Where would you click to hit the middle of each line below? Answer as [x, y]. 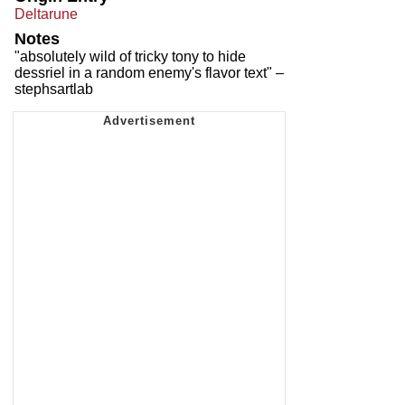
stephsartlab [54, 89]
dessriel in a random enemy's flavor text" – [149, 72]
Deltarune [46, 14]
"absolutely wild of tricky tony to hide [130, 56]
